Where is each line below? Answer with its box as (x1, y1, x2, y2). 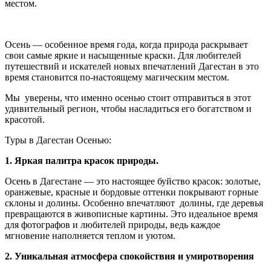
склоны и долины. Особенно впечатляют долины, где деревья (5, 197, 263, 208)
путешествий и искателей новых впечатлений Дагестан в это (5, 60, 259, 71)
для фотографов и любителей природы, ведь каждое (5, 219, 220, 230)
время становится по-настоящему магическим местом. (5, 71, 229, 82)
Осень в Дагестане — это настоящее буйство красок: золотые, (5, 175, 261, 186)
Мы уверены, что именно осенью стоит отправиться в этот (5, 92, 251, 103)
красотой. (5, 114, 45, 125)
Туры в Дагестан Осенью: (5, 134, 111, 145)
